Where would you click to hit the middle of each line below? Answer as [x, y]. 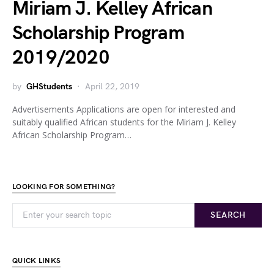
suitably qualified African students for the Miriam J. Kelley [124, 122]
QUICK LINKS [37, 261]
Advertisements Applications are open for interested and [124, 109]
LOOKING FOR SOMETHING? [64, 187]
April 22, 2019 [112, 87]
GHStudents [49, 87]
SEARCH [228, 215]
